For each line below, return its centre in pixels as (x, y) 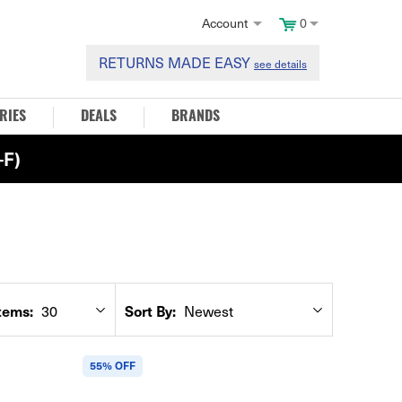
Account (225, 23)
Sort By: (150, 310)
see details (280, 64)
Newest (206, 311)
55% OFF (113, 365)
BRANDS (195, 118)
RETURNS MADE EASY (176, 62)
